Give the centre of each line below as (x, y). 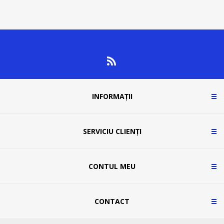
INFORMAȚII (112, 96)
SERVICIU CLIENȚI (112, 131)
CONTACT (112, 201)
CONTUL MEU (112, 166)
